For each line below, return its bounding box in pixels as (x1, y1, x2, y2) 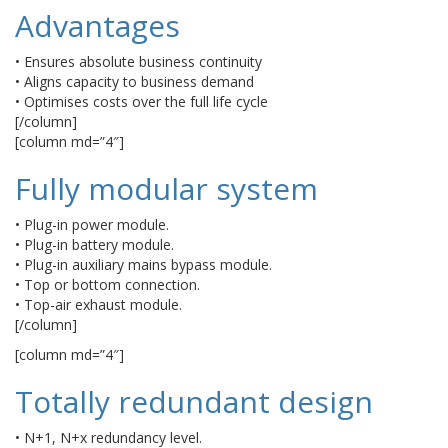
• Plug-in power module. (15, 215, 169, 234)
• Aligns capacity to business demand (15, 72, 254, 91)
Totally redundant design (15, 381, 373, 422)
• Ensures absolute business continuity (15, 52, 262, 71)
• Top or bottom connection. (15, 275, 200, 294)
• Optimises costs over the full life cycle (15, 92, 268, 111)
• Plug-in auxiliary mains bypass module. (15, 255, 272, 274)
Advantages (15, 5, 180, 46)
